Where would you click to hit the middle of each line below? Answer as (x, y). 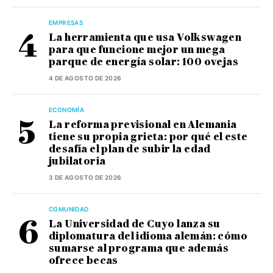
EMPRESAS (66, 23)
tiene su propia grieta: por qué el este (148, 137)
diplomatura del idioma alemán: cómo (148, 236)
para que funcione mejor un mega (137, 50)
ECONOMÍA (67, 110)
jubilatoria (77, 161)
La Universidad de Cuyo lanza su (135, 224)
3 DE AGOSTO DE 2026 (85, 178)
